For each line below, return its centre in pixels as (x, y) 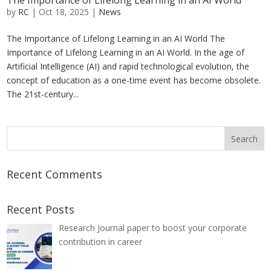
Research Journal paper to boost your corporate (152, 228)
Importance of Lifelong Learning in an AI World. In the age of (126, 53)
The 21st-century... (43, 94)
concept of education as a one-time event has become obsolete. (134, 80)
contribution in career (100, 242)
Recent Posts (41, 210)
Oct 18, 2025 (64, 12)
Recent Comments (55, 175)
